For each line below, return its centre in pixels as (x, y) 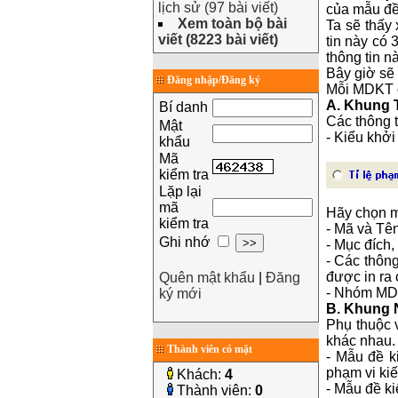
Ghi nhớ (187, 242)
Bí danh (183, 107)
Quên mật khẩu (207, 278)
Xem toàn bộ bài (232, 24)
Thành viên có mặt (210, 349)
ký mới (180, 294)
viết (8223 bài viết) (218, 40)
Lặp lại (180, 191)
